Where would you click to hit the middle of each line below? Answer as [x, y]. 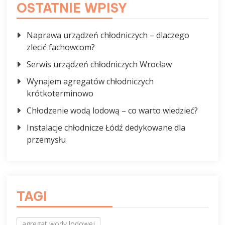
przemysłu [46, 140]
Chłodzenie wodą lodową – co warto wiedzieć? [113, 111]
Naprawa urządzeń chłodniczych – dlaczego [108, 35]
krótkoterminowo [60, 94]
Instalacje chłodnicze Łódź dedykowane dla [106, 128]
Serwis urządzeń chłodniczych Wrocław [99, 65]
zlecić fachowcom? [61, 47]
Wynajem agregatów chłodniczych [90, 82]
